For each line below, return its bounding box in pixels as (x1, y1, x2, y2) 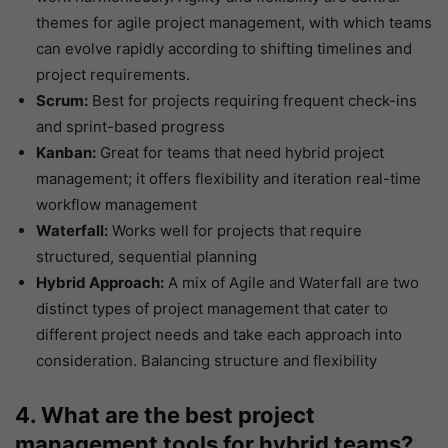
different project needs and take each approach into (36, 325, 402, 345)
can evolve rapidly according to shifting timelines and (36, 39, 412, 59)
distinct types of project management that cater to (36, 299, 388, 319)
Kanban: (36, 143, 96, 163)
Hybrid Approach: (36, 273, 164, 293)
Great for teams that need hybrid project (96, 143, 384, 163)
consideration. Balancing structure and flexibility (36, 351, 377, 371)
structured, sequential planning (36, 247, 257, 267)
